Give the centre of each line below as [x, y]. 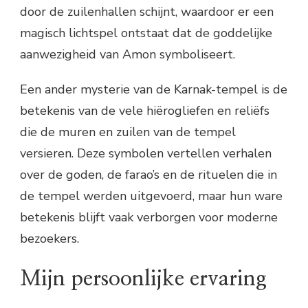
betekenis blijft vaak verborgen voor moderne [149, 217]
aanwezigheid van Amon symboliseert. [128, 54]
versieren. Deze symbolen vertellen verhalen [146, 153]
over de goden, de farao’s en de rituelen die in [148, 174]
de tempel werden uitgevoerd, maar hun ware [151, 196]
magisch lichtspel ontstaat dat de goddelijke [146, 33]
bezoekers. [49, 238]
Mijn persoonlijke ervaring [143, 279]
